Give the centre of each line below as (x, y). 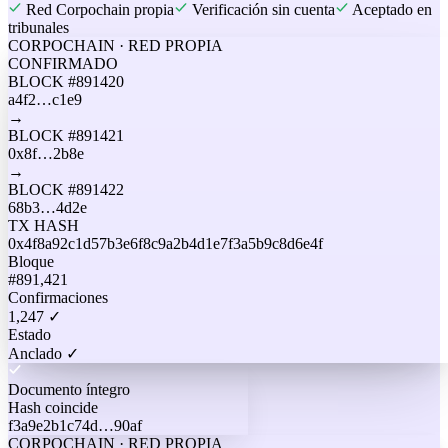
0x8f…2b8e (46, 153)
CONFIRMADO (63, 63)
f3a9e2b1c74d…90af (75, 425)
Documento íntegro (69, 389)
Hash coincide (53, 407)
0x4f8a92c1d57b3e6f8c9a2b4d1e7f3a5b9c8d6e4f (165, 243)
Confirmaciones (58, 297)
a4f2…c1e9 (45, 99)
